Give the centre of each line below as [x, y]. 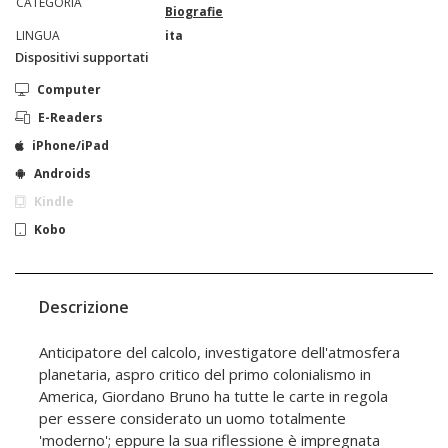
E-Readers [70, 117]
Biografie [194, 11]
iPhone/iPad [70, 145]
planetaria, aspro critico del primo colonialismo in [205, 374]
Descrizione [84, 307]
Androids [62, 173]
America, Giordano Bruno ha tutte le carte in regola [213, 396]
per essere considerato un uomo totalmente [192, 418]
